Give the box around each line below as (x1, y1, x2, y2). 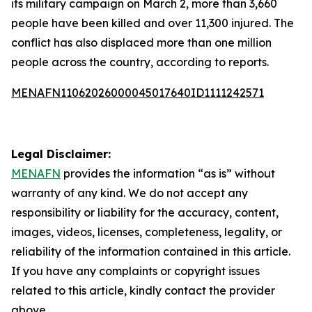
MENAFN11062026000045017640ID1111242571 (11, 86, 264, 100)
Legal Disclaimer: (11, 147, 111, 161)
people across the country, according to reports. (11, 55, 269, 69)
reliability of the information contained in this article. (11, 244, 290, 258)
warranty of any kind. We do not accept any (11, 186, 248, 200)
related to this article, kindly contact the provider (11, 283, 275, 297)
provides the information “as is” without (61, 166, 275, 180)
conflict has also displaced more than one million (11, 36, 272, 49)
